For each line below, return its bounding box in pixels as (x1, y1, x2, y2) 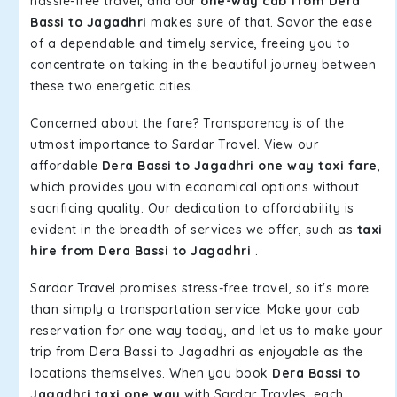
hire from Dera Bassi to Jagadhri (30, 243, 251, 259)
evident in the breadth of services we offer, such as (30, 222, 357, 237)
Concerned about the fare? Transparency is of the (30, 115, 344, 131)
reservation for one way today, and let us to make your (30, 323, 382, 339)
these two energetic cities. (30, 78, 194, 94)
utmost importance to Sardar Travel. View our (30, 136, 318, 152)
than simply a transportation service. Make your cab (30, 301, 361, 317)
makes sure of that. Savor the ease (146, 14, 372, 30)
